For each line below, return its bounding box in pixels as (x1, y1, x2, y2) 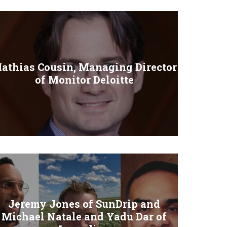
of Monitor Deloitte (34, 72, 134, 86)
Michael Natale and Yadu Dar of (2, 209, 167, 223)
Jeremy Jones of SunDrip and (8, 197, 160, 210)
